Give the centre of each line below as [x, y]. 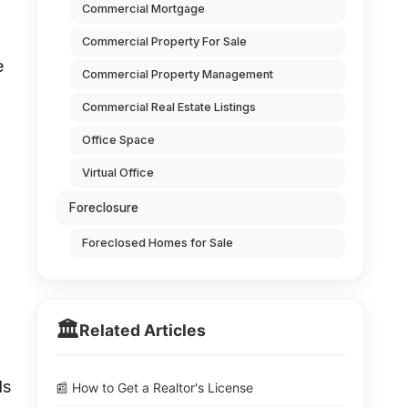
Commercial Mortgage [143, 9]
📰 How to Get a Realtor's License [154, 388]
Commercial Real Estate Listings [169, 107]
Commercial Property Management [178, 74]
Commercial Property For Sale [164, 41]
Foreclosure [104, 208]
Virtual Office [118, 173]
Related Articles [143, 330]
